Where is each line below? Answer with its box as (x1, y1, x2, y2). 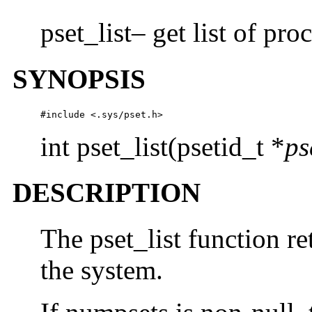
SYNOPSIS (13, 63, 146, 94)
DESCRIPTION (13, 178, 201, 208)
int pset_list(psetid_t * (40, 131, 285, 162)
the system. (40, 255, 163, 286)
